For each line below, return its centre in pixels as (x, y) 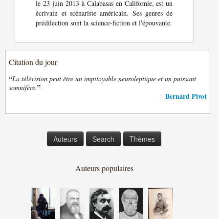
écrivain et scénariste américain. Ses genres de (104, 13)
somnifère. (23, 88)
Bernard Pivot (186, 96)
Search (103, 139)
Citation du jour (33, 62)
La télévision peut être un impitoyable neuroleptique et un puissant (104, 79)
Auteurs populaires (104, 168)
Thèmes (142, 139)
